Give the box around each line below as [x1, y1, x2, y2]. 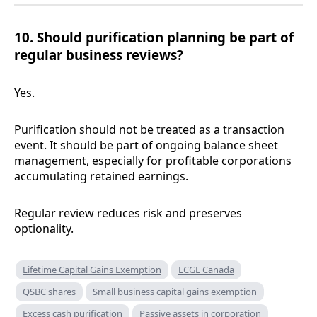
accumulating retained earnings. [14, 168, 188, 185]
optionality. [14, 221, 74, 237]
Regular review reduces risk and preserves [14, 205, 242, 221]
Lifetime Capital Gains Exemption [23, 263, 161, 277]
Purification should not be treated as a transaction [14, 122, 284, 138]
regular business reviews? [14, 46, 183, 64]
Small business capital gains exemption [93, 285, 257, 299]
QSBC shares [23, 285, 76, 299]
